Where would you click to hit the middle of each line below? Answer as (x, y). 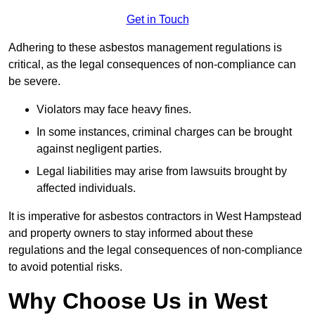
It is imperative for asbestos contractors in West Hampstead (155, 216)
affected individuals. (86, 188)
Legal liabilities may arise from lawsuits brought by (162, 171)
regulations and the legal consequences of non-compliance (155, 250)
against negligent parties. (99, 148)
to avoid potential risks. (65, 266)
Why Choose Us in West (138, 301)
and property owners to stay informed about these (131, 233)
